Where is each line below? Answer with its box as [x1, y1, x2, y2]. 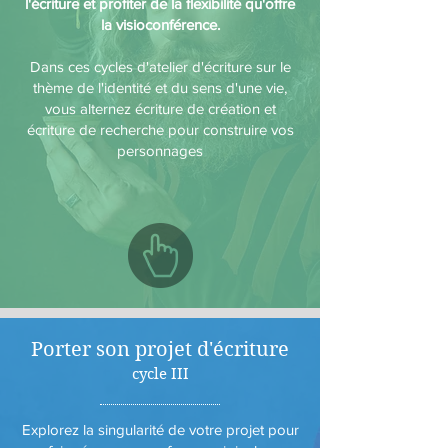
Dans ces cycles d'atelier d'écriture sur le [29, 58, 291, 75]
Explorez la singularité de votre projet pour [21, 421, 299, 438]
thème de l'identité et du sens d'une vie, [33, 79, 287, 96]
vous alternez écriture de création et [44, 100, 276, 117]
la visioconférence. [100, 16, 220, 33]
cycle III [131, 365, 189, 383]
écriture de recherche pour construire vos [26, 121, 294, 138]
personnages [117, 142, 203, 159]
